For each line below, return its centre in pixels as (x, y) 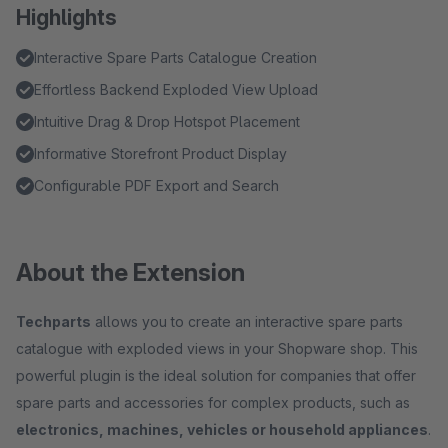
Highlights (66, 17)
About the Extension (130, 272)
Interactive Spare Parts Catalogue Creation (175, 57)
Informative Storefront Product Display (160, 153)
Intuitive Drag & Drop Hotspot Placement (167, 121)
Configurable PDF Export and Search (156, 185)
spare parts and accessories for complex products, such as (213, 402)
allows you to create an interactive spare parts (247, 321)
